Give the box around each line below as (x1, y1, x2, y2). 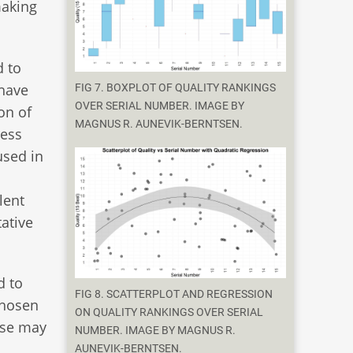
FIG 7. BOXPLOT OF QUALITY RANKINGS (75, 80, 277, 95)
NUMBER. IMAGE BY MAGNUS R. (75, 324, 236, 338)
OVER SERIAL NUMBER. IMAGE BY (75, 98, 245, 113)
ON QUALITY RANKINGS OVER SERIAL (75, 306, 264, 320)
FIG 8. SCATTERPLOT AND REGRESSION (75, 288, 273, 302)
